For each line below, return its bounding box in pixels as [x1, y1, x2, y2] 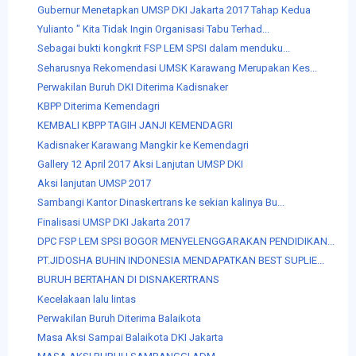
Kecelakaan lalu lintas [37, 292, 137, 305]
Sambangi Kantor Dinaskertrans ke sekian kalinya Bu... [37, 196, 285, 209]
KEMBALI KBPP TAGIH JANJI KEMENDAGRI [37, 119, 234, 132]
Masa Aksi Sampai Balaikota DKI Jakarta [37, 331, 224, 344]
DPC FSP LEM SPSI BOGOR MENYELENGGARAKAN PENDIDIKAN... [37, 234, 335, 247]
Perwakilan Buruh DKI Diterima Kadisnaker [37, 80, 229, 93]
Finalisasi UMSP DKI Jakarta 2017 [37, 215, 191, 228]
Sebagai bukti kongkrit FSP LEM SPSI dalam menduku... [37, 42, 291, 55]
